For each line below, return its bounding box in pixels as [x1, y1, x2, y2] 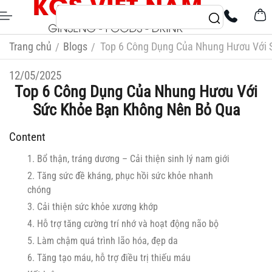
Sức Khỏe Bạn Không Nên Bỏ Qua [32, 101, 240, 119]
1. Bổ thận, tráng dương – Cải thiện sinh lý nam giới [27, 153, 229, 165]
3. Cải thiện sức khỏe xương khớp [27, 201, 158, 212]
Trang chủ [9, 40, 52, 53]
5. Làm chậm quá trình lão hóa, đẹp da [27, 235, 178, 246]
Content [9, 130, 46, 144]
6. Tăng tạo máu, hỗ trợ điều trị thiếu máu [27, 252, 191, 263]
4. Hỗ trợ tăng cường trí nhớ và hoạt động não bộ [27, 218, 219, 229]
